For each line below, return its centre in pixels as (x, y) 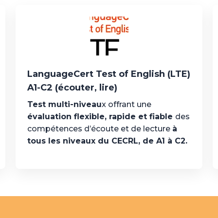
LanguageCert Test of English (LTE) (109, 74)
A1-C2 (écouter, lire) (72, 88)
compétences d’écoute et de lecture (100, 129)
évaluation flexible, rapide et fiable (101, 117)
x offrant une (126, 104)
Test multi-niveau (64, 104)
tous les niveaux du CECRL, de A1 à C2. (107, 141)
